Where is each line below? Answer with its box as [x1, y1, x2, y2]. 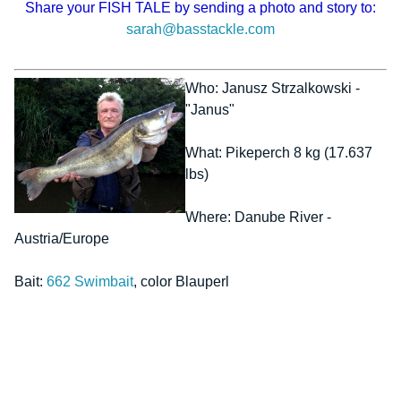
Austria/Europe [14, 231, 109, 247]
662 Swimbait [47, 274, 133, 290]
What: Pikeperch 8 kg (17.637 [185, 145, 372, 161]
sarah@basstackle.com [126, 21, 275, 38]
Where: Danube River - [185, 209, 331, 226]
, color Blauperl [133, 274, 229, 290]
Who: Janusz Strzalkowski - [185, 81, 360, 97]
